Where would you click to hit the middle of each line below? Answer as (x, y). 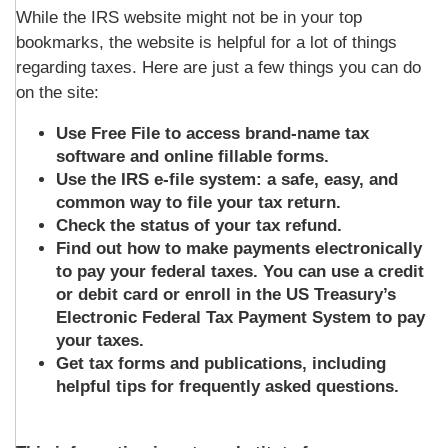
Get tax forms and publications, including (221, 363)
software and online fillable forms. (195, 156)
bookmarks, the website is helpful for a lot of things (206, 42)
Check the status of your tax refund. (199, 225)
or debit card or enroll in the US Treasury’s (226, 294)
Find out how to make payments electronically (239, 248)
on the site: (57, 92)
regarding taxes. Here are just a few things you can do (218, 67)
